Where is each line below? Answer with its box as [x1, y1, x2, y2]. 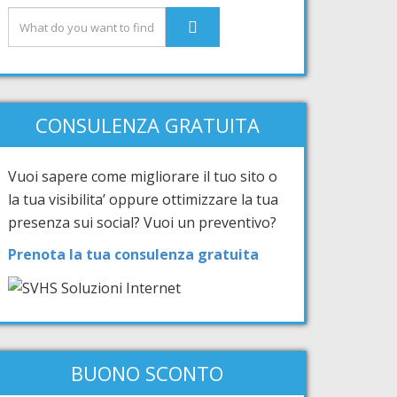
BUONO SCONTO [71, 359, 223, 386]
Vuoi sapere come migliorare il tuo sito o [8, 167, 277, 186]
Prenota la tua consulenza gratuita [8, 245, 259, 264]
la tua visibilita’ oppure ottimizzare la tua [8, 190, 278, 209]
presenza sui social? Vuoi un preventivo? [8, 213, 276, 232]
